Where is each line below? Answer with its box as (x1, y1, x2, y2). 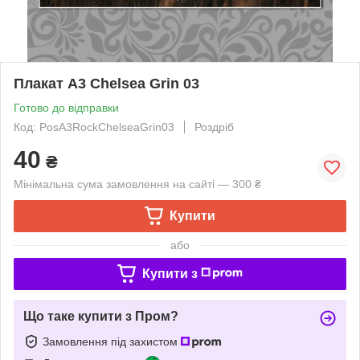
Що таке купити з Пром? (23, 309, 178, 323)
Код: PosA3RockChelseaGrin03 (14, 120, 174, 133)
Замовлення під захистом (43, 334, 181, 348)
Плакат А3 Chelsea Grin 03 (14, 75, 199, 92)
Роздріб (194, 120, 234, 133)
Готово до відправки (14, 100, 119, 114)
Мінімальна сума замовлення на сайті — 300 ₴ (14, 177, 261, 190)
